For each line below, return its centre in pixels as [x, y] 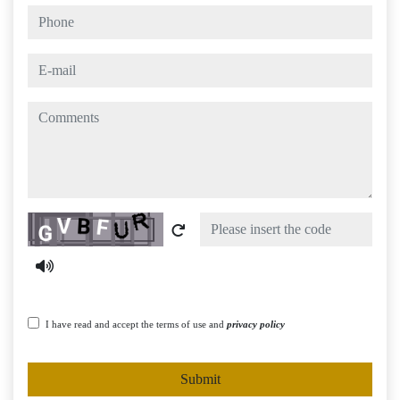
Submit [200, 379]
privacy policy [256, 325]
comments [55, 112]
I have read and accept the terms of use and [136, 325]
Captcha [50, 222]
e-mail [44, 63]
